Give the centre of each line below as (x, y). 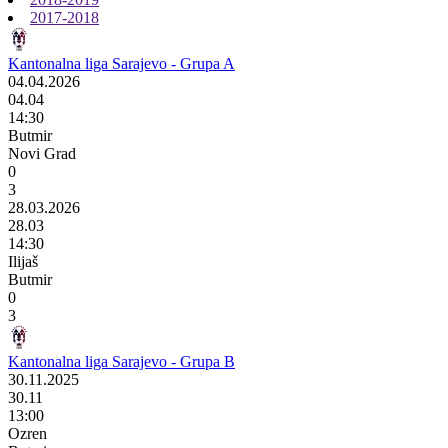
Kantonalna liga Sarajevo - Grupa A (121, 63)
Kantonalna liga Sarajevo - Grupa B (121, 361)
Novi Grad (42, 153)
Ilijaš (23, 261)
